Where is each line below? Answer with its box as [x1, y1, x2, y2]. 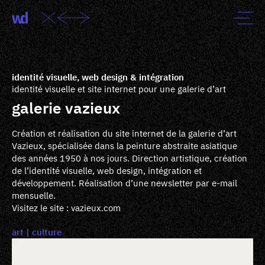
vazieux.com [71, 202, 121, 214]
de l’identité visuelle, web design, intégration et [12, 165, 202, 177]
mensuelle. [12, 190, 56, 202]
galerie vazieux [12, 98, 120, 118]
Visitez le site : [12, 202, 71, 214]
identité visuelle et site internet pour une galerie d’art [12, 83, 226, 95]
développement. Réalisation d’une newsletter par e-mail [12, 177, 237, 189]
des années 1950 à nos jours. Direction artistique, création [12, 153, 247, 164]
